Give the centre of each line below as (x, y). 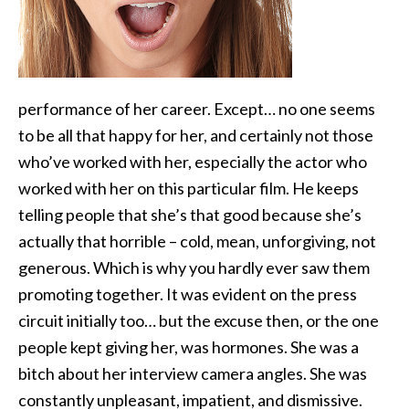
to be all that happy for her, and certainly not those (196, 135)
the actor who (316, 162)
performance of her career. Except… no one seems (197, 109)
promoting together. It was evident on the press (188, 294)
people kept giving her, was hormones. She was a (189, 347)
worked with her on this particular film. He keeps (189, 188)
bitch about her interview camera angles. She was (193, 373)
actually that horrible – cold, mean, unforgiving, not (197, 241)
